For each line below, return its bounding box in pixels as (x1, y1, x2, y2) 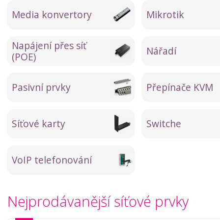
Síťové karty (12, 117, 65, 130)
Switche (146, 117, 181, 130)
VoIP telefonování (12, 153, 92, 166)
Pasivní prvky (12, 81, 71, 94)
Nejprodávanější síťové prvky (7, 192, 189, 211)
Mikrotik (146, 8, 184, 21)
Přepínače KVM (146, 81, 213, 94)
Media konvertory (12, 8, 92, 21)
